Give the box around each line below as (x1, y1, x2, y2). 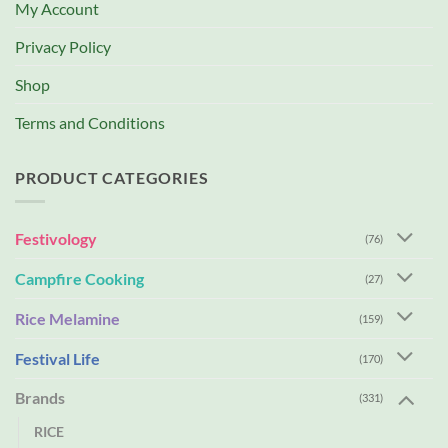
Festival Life (15, 348, 100, 368)
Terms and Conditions (15, 112, 165, 132)
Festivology (15, 229, 97, 249)
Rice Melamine (15, 308, 120, 328)
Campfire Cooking (15, 269, 144, 289)
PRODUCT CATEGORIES (15, 167, 209, 187)
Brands (15, 388, 65, 408)
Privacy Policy (15, 36, 111, 56)
